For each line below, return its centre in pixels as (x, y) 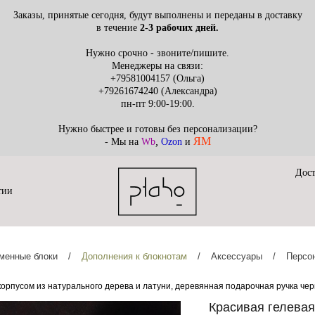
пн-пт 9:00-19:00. (157, 104)
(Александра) (187, 91)
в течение (117, 28)
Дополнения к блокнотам (134, 256)
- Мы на (123, 142)
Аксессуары (236, 256)
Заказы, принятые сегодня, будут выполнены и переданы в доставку (157, 15)
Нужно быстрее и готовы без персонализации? (157, 129)
